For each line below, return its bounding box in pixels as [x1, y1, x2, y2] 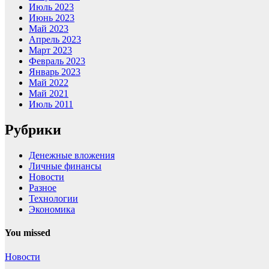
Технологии [29, 193, 78, 204]
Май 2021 [29, 88, 68, 99]
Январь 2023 [29, 67, 80, 77]
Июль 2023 [29, 2, 74, 13]
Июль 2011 [29, 99, 73, 110]
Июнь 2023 [29, 13, 74, 23]
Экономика [29, 204, 75, 215]
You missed [5, 228, 50, 238]
